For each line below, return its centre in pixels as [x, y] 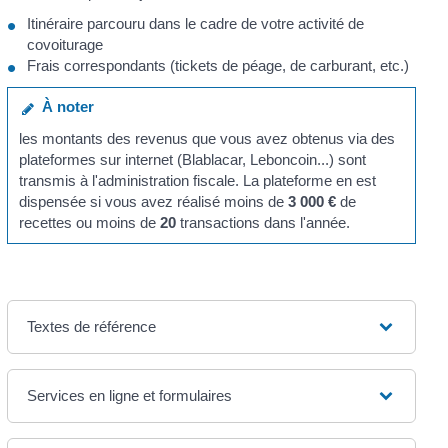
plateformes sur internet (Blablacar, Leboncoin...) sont [193, 159]
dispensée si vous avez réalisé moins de [154, 201]
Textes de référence [91, 327]
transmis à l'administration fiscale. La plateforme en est [198, 180]
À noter [64, 107]
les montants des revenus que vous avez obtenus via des [207, 138]
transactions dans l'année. [263, 222]
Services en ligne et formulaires [129, 396]
